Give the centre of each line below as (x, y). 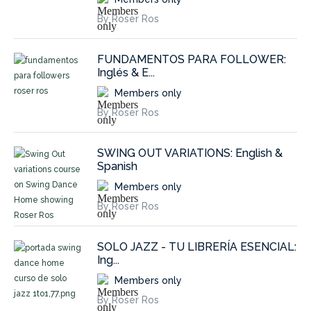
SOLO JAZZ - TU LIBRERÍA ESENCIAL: (197, 247)
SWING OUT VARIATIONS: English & (190, 153)
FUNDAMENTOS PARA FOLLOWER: (192, 59)
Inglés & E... (126, 73)
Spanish (117, 166)
